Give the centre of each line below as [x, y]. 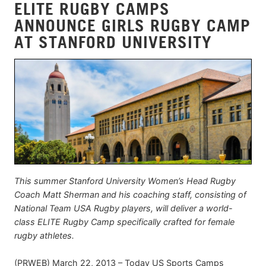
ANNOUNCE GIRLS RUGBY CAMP [132, 25]
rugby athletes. [44, 236]
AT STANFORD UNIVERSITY [113, 42]
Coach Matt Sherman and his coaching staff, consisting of [130, 195]
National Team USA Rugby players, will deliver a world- [123, 208]
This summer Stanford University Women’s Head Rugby [125, 181]
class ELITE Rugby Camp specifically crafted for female [124, 222]
